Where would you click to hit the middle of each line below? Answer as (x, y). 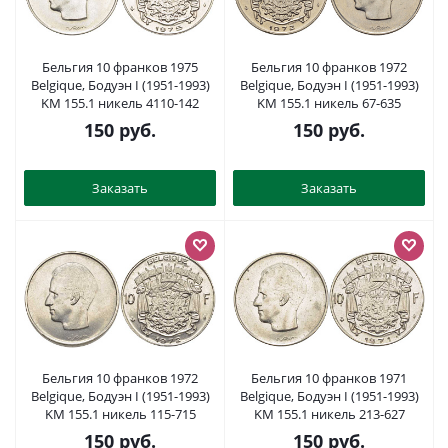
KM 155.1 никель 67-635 (329, 103)
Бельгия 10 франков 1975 (120, 67)
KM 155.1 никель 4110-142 (120, 103)
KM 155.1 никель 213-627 (329, 414)
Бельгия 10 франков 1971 (329, 378)
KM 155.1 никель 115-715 (120, 414)
